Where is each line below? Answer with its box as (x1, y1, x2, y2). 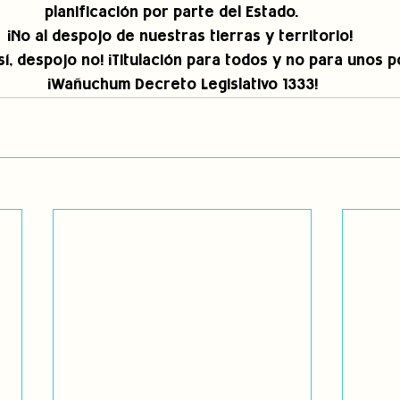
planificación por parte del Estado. (44, 4, 321, 22)
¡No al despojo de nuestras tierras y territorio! (7, 29, 357, 46)
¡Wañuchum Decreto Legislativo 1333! (46, 77, 318, 95)
